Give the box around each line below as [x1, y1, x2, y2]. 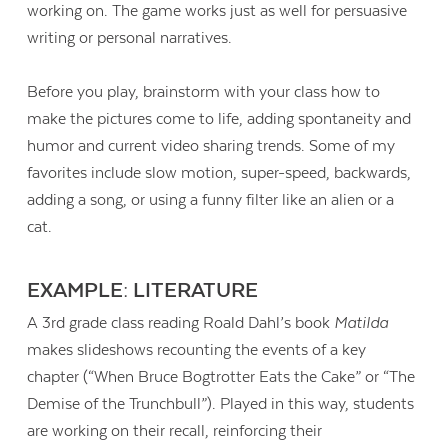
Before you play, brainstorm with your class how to [27, 83, 381, 102]
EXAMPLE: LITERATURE [27, 278, 259, 303]
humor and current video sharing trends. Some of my [27, 137, 396, 156]
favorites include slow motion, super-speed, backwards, [27, 164, 412, 183]
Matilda [334, 314, 389, 333]
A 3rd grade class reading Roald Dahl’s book [27, 314, 335, 333]
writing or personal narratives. [27, 28, 233, 47]
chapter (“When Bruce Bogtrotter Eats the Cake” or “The [27, 368, 416, 387]
